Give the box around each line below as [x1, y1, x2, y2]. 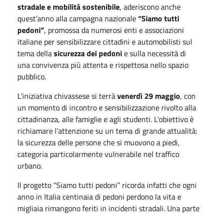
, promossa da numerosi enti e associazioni [44, 24, 184, 36]
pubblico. [17, 70, 46, 82]
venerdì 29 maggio [117, 90, 180, 102]
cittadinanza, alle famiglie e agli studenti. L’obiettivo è [17, 113, 194, 125]
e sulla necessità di [122, 47, 186, 59]
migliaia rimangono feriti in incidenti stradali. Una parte [17, 202, 200, 214]
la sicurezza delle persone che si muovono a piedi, [17, 136, 180, 148]
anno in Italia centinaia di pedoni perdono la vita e [17, 190, 181, 202]
